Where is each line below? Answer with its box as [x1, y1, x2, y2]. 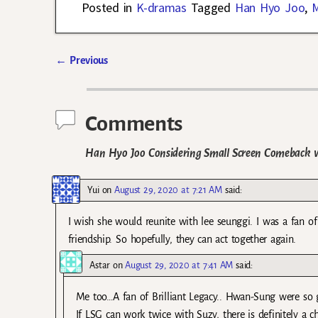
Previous [67, 54, 108, 66]
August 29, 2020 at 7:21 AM [114, 185, 222, 196]
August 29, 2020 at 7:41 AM [125, 260, 234, 271]
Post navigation [55, 67, 161, 85]
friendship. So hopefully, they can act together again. [67, 234, 297, 246]
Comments [85, 111, 182, 135]
